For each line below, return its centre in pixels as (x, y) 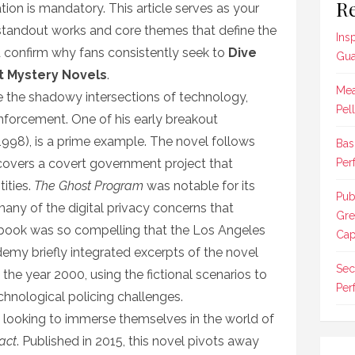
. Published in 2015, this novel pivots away (138, 341)
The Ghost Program (89, 186)
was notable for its (199, 186)
